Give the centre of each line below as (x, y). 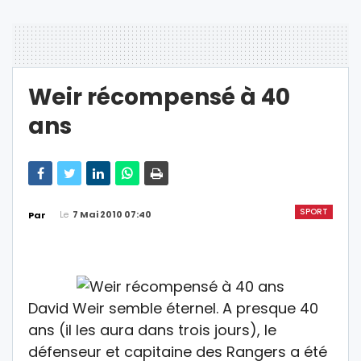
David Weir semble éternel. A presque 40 (173, 308)
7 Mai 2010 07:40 (112, 214)
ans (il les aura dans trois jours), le (152, 330)
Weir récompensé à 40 (159, 97)
